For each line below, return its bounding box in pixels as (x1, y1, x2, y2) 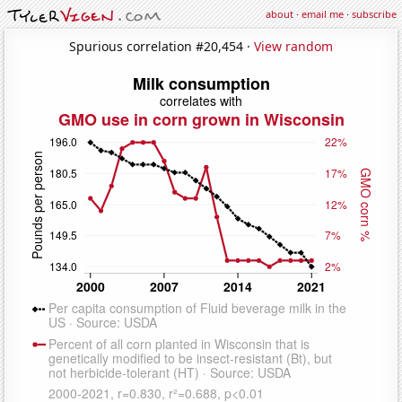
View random (254, 37, 333, 55)
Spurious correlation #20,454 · (69, 37, 254, 55)
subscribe (352, 7, 397, 21)
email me (301, 7, 344, 21)
